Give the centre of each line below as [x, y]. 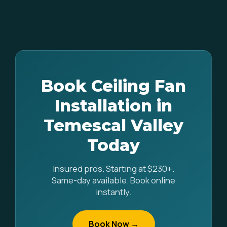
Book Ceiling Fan [113, 86]
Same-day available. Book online [113, 180]
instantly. [113, 192]
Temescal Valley [113, 125]
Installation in [113, 106]
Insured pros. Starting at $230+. [113, 168]
